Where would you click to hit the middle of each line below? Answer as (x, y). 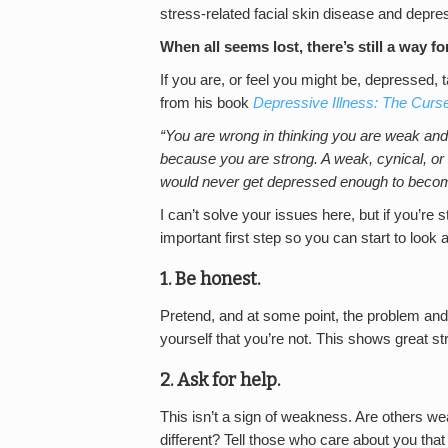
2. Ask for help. (220, 379)
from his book (206, 102)
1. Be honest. (210, 278)
